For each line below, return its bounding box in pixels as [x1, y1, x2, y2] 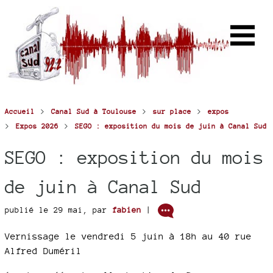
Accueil [5, 107, 35, 116]
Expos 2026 [16, 122, 58, 130]
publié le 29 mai [5, 205, 83, 215]
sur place [153, 107, 191, 116]
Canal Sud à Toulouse [51, 107, 136, 116]
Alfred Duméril [5, 246, 82, 257]
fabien [112, 205, 141, 215]
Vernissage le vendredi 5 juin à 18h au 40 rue [5, 231, 252, 242]
